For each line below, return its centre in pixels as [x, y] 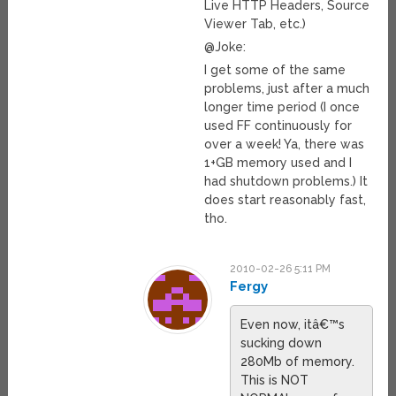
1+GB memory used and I [278, 163]
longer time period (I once [282, 107]
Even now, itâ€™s [293, 325]
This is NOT [275, 381]
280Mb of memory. [298, 362]
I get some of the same [275, 70]
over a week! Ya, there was [285, 145]
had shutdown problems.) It [286, 182]
